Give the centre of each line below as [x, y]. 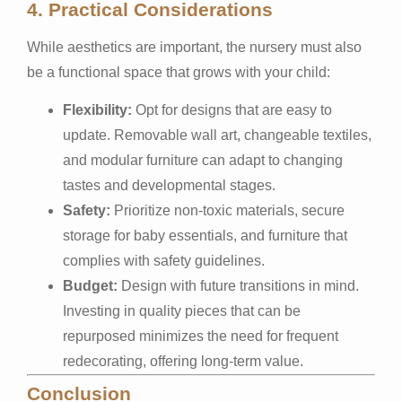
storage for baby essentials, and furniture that [205, 235]
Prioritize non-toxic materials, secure [227, 210]
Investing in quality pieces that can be [182, 310]
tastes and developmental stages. [169, 185]
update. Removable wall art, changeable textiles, [217, 135]
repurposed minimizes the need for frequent [201, 336]
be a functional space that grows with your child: [179, 72]
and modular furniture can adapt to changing [203, 160]
